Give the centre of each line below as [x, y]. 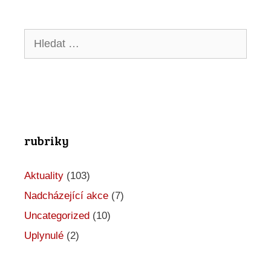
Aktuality [44, 175]
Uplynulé [44, 235]
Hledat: [40, 36]
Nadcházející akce [66, 195]
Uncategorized [57, 215]
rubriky [47, 140]
